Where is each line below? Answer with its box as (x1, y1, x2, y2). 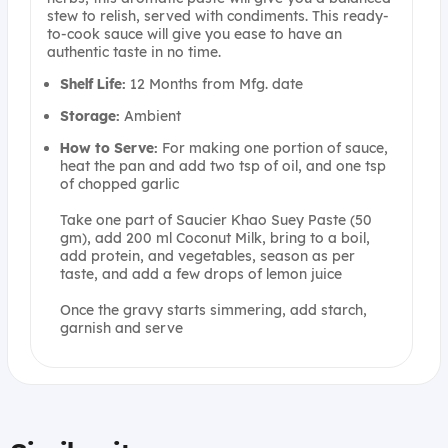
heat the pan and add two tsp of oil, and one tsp (59, 156, 386, 175)
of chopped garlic (59, 174, 179, 193)
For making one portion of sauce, (157, 138, 388, 157)
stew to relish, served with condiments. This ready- (46, 6, 389, 25)
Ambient (119, 106, 185, 125)
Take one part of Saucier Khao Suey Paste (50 (59, 210, 372, 229)
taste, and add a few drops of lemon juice (59, 264, 342, 283)
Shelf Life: (59, 74, 126, 93)
